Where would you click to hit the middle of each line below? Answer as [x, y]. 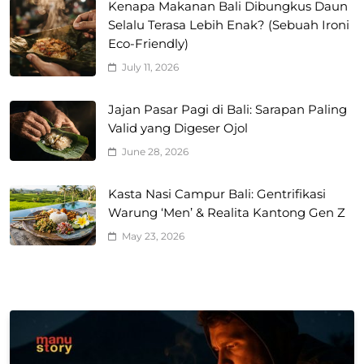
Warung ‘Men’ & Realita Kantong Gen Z [227, 213]
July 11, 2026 [150, 67]
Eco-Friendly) [148, 44]
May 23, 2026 [153, 236]
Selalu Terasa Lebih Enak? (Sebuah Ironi [229, 26]
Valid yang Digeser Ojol [178, 129]
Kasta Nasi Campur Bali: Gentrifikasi [217, 195]
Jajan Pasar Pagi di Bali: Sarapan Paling [227, 110]
